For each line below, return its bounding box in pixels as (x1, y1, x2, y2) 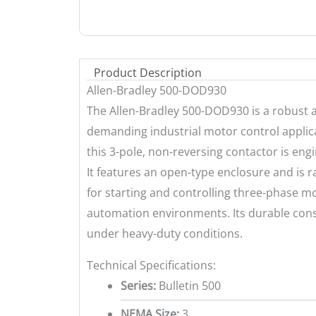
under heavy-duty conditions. (87, 225, 243, 241)
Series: (121, 277, 156, 293)
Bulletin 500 (156, 277, 221, 293)
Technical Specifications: (87, 257, 216, 273)
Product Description (94, 64, 202, 80)
